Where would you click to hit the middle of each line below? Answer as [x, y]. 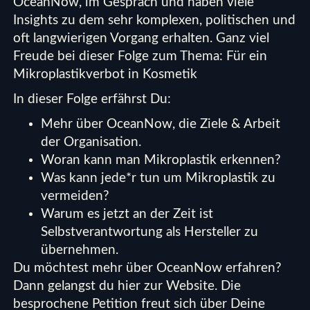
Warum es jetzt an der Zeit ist [127, 215]
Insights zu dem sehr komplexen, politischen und [155, 21]
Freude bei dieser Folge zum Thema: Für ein [140, 57]
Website [191, 286]
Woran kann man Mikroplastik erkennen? [161, 161]
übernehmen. [80, 250]
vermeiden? [75, 197]
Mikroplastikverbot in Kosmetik [106, 75]
